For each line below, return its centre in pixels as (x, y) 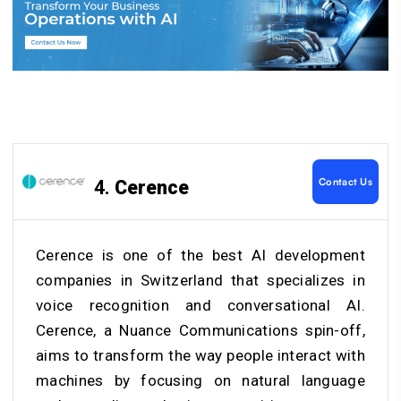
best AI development (288, 256)
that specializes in (298, 281)
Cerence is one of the (124, 256)
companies (78, 281)
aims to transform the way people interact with (200, 356)
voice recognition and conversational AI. (200, 306)
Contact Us (346, 182)
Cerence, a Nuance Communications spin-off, (200, 331)
